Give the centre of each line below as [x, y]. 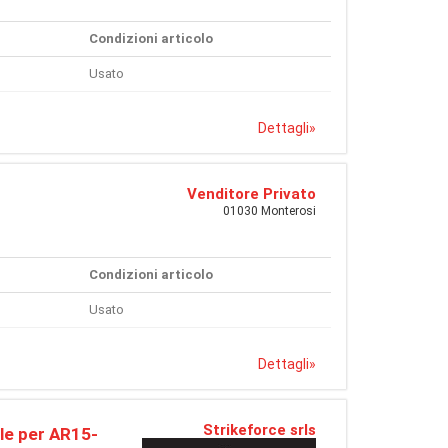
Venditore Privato [251, 194]
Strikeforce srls [259, 430]
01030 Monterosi [269, 211]
